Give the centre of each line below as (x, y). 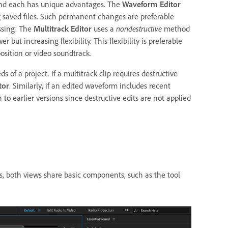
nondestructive (139, 28)
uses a (104, 28)
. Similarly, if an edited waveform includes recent (90, 85)
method (176, 28)
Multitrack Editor (63, 28)
